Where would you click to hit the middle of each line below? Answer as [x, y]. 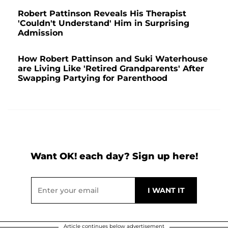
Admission [40, 33]
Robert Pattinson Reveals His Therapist [102, 13]
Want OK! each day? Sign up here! [114, 156]
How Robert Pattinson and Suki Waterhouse [113, 59]
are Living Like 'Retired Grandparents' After [111, 68]
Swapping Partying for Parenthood [93, 78]
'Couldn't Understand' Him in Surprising [104, 23]
